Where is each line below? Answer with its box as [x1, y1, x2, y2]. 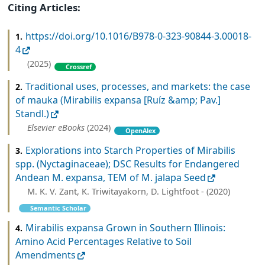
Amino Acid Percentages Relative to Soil [15, 234, 192, 248]
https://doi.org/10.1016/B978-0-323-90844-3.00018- [25, 29, 251, 43]
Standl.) [15, 106, 49, 120]
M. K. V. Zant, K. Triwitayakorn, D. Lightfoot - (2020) [27, 185, 230, 197]
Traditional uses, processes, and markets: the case [25, 79, 250, 93]
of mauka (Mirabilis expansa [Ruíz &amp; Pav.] [15, 93, 221, 106]
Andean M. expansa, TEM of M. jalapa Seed [15, 170, 206, 184]
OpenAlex [125, 125, 156, 135]
